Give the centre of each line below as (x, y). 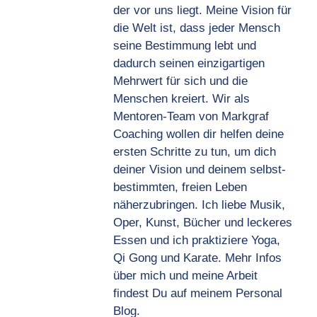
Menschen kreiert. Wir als (181, 99)
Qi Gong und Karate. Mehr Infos (197, 258)
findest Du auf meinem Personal (198, 294)
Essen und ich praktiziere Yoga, (197, 241)
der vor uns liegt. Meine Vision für (202, 11)
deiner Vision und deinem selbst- (200, 170)
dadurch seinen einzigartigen (189, 64)
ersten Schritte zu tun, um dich (195, 152)
